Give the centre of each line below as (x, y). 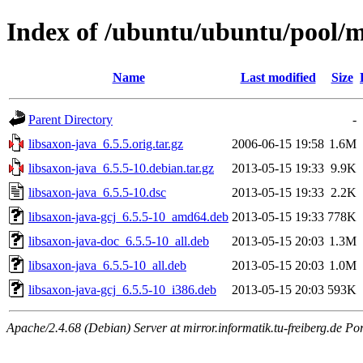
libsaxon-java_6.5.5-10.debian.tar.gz (121, 168)
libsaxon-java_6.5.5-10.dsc (97, 192)
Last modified (278, 77)
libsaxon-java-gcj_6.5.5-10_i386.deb (122, 289)
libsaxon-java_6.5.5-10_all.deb (107, 265)
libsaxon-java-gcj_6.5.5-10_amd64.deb (128, 216)
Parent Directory (70, 119)
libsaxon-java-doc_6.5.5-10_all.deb (119, 241)
